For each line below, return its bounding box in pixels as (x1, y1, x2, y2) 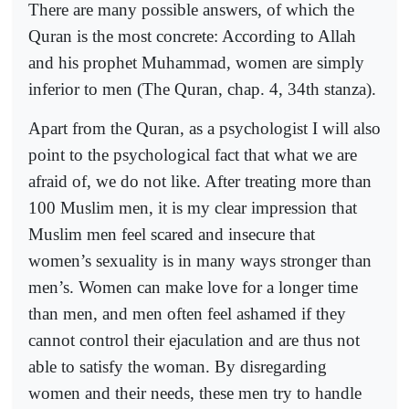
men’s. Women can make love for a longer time (28, 277, 358, 297)
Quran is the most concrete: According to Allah (28, 26, 356, 47)
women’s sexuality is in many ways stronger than (28, 250, 372, 270)
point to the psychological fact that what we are (28, 144, 357, 164)
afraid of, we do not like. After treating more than (28, 171, 372, 191)
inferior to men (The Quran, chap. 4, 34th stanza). (28, 79, 376, 100)
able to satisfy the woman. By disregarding (28, 356, 327, 376)
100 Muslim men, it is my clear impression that (28, 197, 357, 217)
